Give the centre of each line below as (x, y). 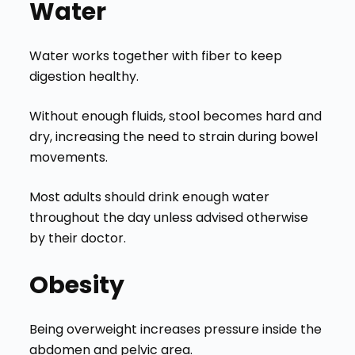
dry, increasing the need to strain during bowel (173, 136)
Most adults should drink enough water (149, 197)
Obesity (76, 285)
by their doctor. (77, 238)
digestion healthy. (84, 76)
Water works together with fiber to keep (155, 55)
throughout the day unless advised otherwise (168, 217)
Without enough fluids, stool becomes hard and (175, 116)
